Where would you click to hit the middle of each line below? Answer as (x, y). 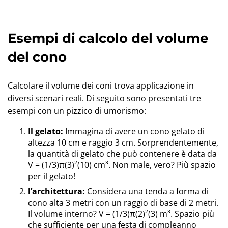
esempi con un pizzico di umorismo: (77, 111)
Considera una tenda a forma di (147, 191)
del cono (37, 57)
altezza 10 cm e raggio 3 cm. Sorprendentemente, (123, 142)
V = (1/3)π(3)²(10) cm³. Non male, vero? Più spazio (122, 165)
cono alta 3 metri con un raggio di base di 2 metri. (123, 203)
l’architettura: (56, 191)
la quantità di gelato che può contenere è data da (122, 154)
